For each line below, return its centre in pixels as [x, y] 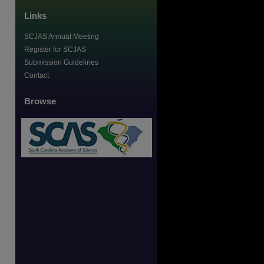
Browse [40, 101]
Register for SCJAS [55, 49]
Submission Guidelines [61, 62]
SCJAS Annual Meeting [62, 37]
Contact [37, 75]
